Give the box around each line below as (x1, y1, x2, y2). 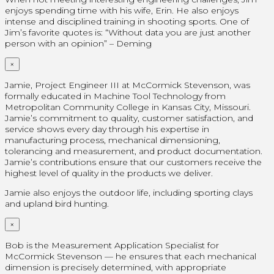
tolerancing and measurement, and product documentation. (5, 145, 262, 157)
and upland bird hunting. (5, 198, 109, 209)
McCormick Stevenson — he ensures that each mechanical (5, 250, 256, 262)
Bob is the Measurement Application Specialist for (5, 239, 219, 251)
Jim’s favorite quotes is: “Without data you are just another (5, 26, 251, 38)
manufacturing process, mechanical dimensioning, (5, 134, 220, 146)
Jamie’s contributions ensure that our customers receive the (5, 156, 262, 168)
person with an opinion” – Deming (5, 37, 152, 49)
